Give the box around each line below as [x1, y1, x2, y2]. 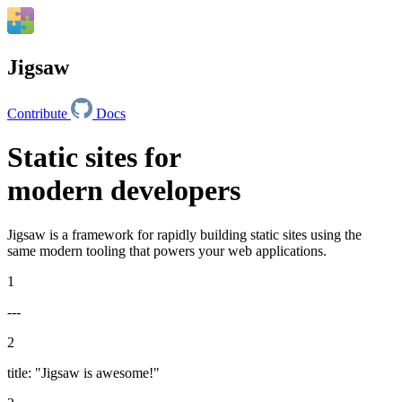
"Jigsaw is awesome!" [35, 364, 160, 380]
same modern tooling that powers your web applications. [7, 242, 327, 258]
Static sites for [7, 141, 181, 174]
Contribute [7, 105, 67, 121]
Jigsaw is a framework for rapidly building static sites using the [7, 226, 362, 242]
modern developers [7, 174, 240, 207]
